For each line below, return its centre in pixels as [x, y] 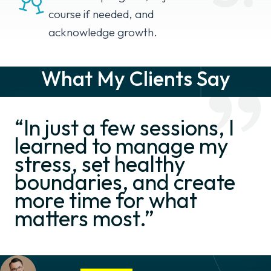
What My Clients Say [135, 79]
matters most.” [84, 218]
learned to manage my [122, 146]
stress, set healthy [100, 164]
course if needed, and [101, 14]
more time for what [106, 200]
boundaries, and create [125, 182]
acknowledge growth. [103, 32]
